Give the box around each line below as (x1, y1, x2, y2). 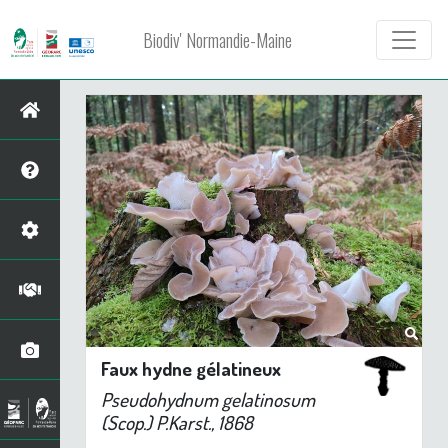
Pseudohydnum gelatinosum (101, 386, 315, 412)
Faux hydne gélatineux (101, 355, 281, 381)
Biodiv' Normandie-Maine (143, 26, 293, 53)
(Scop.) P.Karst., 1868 (101, 409, 253, 435)
